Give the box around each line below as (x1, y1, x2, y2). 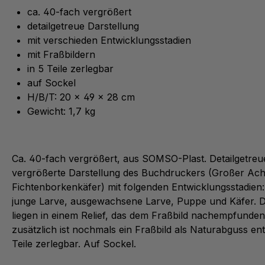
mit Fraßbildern (27, 48, 95, 60)
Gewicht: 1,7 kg (27, 105, 95, 117)
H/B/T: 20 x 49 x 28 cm (27, 91, 135, 103)
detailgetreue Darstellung (27, 20, 139, 32)
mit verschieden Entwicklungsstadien (27, 34, 191, 46)
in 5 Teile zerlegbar (27, 62, 114, 75)
